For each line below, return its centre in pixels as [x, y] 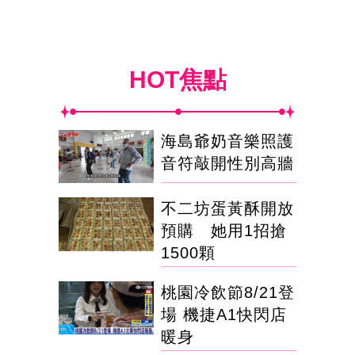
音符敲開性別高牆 [227, 163]
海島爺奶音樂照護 [227, 141]
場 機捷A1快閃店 [224, 315]
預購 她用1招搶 [224, 231]
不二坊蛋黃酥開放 [227, 209]
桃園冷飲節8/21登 [228, 293]
